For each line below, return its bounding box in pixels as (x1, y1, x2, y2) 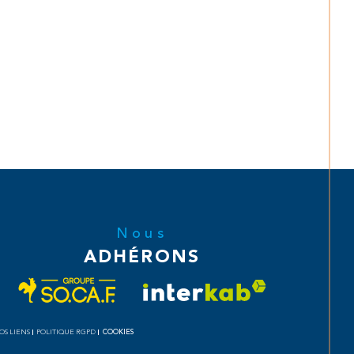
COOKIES (102, 326, 134, 338)
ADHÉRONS (83, 246, 201, 266)
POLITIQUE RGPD (36, 329, 96, 337)
